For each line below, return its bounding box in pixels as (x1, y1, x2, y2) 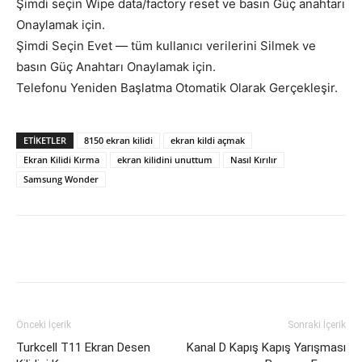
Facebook (54, 242, 95, 255)
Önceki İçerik (16, 319, 71, 331)
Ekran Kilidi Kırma (23, 154, 99, 166)
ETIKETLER (23, 134, 66, 147)
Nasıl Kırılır (230, 154, 277, 166)
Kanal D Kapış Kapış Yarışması (187, 340, 346, 356)
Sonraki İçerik (288, 319, 346, 331)
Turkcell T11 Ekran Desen (16, 340, 150, 356)
